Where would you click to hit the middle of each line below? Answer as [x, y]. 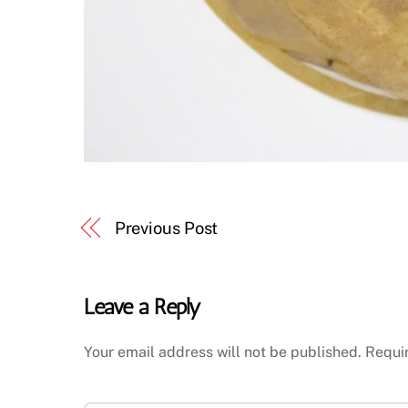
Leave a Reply [143, 307]
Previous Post [166, 229]
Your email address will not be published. [223, 352]
